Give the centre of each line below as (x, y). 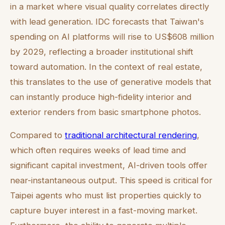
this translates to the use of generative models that (111, 82)
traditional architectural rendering (131, 135)
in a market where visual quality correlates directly (109, 6)
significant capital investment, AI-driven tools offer (109, 165)
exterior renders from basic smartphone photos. (105, 112)
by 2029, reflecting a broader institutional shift (102, 51)
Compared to (37, 135)
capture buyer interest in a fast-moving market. (104, 211)
